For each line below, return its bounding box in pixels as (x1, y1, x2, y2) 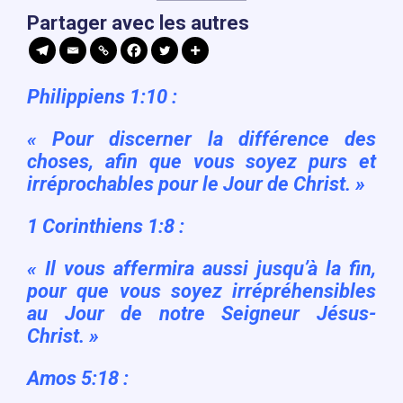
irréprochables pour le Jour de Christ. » (27, 172, 366, 195)
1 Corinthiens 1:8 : (27, 214, 185, 237)
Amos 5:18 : (27, 366, 130, 390)
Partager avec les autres (27, 11, 250, 34)
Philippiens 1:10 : (27, 85, 178, 108)
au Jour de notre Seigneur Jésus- (27, 301, 376, 325)
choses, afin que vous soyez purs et (27, 149, 376, 173)
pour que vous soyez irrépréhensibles (27, 279, 376, 302)
